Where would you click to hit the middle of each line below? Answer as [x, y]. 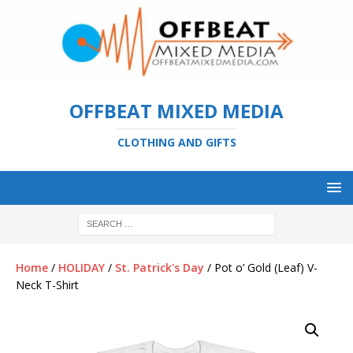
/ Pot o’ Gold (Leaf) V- [261, 267]
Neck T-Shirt [47, 284]
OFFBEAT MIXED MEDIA [176, 110]
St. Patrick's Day [160, 267]
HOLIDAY [82, 267]
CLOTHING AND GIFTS [176, 142]
